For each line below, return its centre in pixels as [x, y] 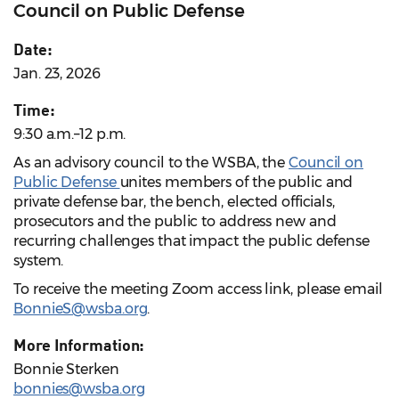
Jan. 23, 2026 [57, 74]
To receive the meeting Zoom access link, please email [198, 289]
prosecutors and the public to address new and [175, 222]
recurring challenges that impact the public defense [191, 241]
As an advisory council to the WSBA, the [151, 163]
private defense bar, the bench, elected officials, [174, 202]
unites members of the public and [236, 183]
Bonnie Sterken [66, 370]
